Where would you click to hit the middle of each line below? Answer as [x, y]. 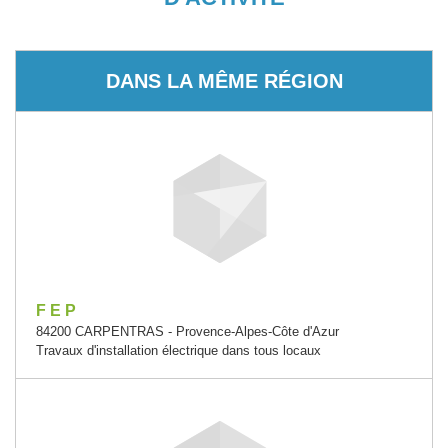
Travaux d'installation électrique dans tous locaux [178, 350]
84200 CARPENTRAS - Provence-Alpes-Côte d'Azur [187, 331]
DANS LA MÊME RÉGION [224, 80]
